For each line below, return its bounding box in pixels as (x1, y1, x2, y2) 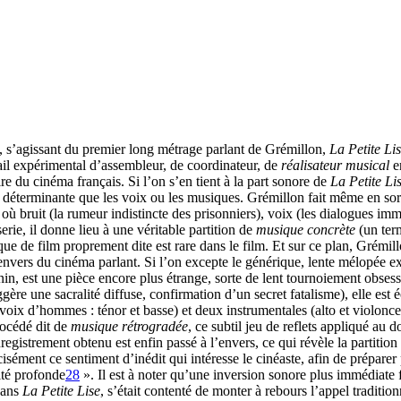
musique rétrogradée (71, 318, 188, 334)
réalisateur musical (281, 157, 389, 173)
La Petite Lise (22, 382, 100, 398)
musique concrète (256, 221, 355, 237)
